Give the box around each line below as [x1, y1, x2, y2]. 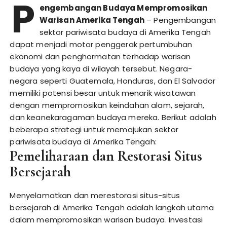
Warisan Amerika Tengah [39, 15, 144, 25]
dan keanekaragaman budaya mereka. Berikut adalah [10, 112, 216, 123]
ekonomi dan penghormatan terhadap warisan [10, 51, 191, 62]
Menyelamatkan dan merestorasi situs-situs [10, 190, 180, 201]
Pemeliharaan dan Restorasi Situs [10, 147, 203, 165]
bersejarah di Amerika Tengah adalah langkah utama [10, 202, 214, 213]
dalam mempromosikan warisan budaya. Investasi [10, 214, 203, 225]
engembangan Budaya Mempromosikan [39, 3, 208, 13]
